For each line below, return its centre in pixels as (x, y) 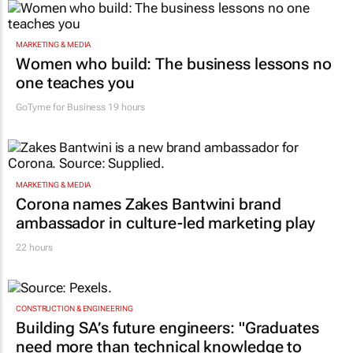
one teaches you (75, 83)
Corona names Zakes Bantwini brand (149, 204)
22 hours (35, 247)
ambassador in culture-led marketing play (165, 223)
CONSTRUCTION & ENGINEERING (74, 308)
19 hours (126, 108)
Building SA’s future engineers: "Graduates (167, 327)
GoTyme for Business (61, 108)
